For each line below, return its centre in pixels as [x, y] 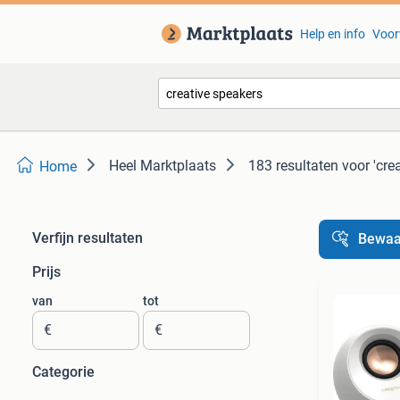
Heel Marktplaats [162, 166]
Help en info [332, 34]
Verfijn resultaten [87, 238]
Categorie [63, 372]
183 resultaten [293, 166]
